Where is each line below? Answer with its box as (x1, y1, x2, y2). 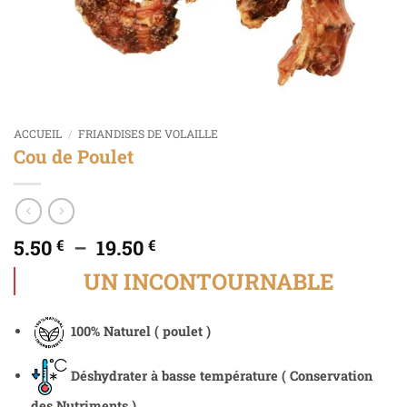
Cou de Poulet (14, 144, 134, 170)
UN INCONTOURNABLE (84, 265, 335, 296)
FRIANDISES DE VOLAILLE (78, 126, 219, 141)
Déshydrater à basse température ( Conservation (70, 366, 372, 384)
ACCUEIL (14, 126, 62, 141)
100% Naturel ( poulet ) (70, 323, 211, 341)
